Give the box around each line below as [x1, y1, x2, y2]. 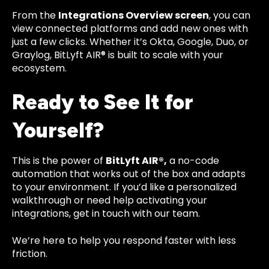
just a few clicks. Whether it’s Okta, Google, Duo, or [12, 34, 249, 49]
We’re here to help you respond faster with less [12, 233, 236, 247]
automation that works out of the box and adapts [12, 167, 246, 181]
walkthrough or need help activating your [12, 193, 207, 208]
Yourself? [12, 118, 104, 144]
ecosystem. [12, 61, 67, 75]
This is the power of [12, 154, 106, 168]
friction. [12, 246, 47, 261]
